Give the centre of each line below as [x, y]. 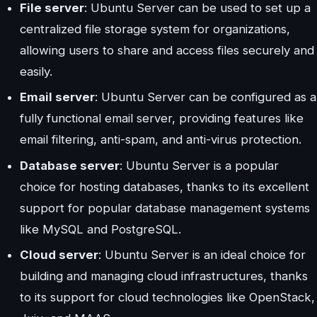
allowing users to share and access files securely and [167, 50]
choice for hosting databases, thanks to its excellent [165, 186]
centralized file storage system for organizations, [155, 29]
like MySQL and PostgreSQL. [100, 229]
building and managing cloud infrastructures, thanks [164, 276]
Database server [70, 165]
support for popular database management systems [165, 208]
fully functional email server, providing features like [162, 119]
